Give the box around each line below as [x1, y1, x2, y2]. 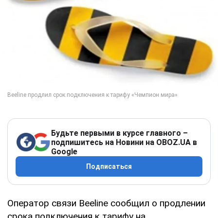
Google [51, 146, 77, 156]
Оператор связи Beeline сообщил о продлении [7, 197, 205, 209]
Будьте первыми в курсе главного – [51, 128, 188, 138]
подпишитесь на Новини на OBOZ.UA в [51, 137, 197, 147]
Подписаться [86, 162, 132, 170]
